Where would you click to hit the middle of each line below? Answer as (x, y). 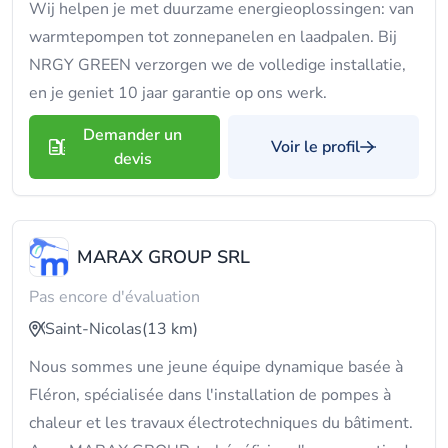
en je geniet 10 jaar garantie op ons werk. (178, 93)
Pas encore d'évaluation (114, 297)
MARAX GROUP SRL (163, 257)
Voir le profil (315, 147)
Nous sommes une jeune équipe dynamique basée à (216, 367)
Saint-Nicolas (93, 329)
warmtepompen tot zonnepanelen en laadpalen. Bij (213, 37)
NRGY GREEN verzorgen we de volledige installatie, (217, 65)
